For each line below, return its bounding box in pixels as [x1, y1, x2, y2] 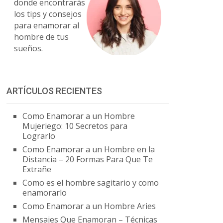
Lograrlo [22, 130, 55, 141]
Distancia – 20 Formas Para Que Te [22, 154, 153, 165]
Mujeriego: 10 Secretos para [22, 120, 127, 131]
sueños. [14, 43, 43, 54]
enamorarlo [22, 187, 67, 198]
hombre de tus [14, 31, 69, 42]
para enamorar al [14, 20, 79, 31]
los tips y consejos [14, 8, 82, 19]
